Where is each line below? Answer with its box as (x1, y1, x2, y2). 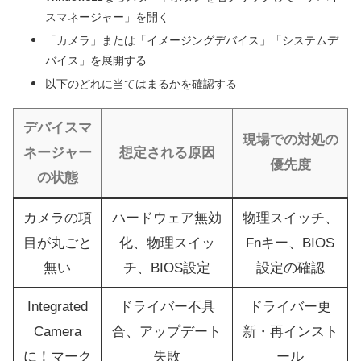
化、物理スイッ (118, 235, 215, 251)
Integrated (27, 299, 88, 315)
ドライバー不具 (118, 299, 215, 315)
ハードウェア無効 (112, 210, 222, 226)
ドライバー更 (249, 299, 331, 315)
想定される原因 (118, 145, 215, 161)
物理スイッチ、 (242, 210, 338, 226)
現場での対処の (242, 132, 338, 148)
